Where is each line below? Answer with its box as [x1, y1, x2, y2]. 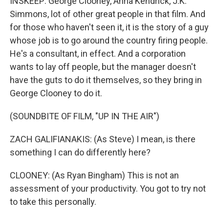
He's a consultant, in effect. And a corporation [10, 48, 186, 59]
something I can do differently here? [10, 147, 151, 157]
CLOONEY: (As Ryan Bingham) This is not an [10, 170, 179, 180]
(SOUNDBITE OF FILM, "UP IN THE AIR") [10, 111, 159, 121]
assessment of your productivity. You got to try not [10, 183, 206, 194]
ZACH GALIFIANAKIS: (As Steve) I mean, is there [10, 134, 196, 144]
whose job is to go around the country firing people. [10, 35, 208, 45]
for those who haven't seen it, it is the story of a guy [10, 22, 209, 32]
